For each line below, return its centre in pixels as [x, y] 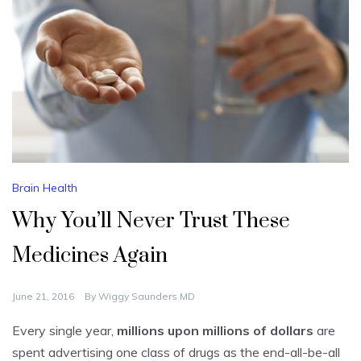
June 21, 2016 [43, 297]
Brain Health [45, 188]
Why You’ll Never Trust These [151, 222]
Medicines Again [90, 256]
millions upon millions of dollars [215, 331]
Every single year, [64, 331]
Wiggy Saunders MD [147, 297]
